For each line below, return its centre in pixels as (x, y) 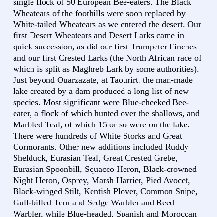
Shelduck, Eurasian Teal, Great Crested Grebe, (95, 158)
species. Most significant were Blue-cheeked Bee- (101, 102)
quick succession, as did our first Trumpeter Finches (105, 47)
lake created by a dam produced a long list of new (101, 91)
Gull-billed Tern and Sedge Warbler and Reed (94, 203)
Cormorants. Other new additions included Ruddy (101, 147)
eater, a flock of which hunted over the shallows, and (106, 114)
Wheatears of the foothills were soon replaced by (99, 13)
